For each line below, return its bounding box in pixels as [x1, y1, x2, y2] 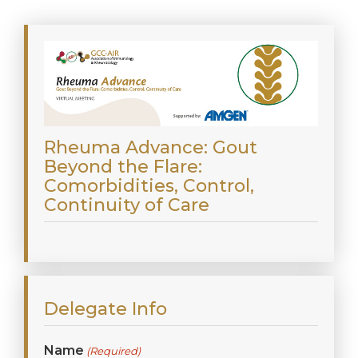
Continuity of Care [44, 194, 209, 217]
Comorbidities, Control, [44, 175, 254, 197]
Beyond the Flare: [44, 156, 202, 178]
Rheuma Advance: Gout [44, 137, 257, 159]
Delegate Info [44, 298, 167, 320]
